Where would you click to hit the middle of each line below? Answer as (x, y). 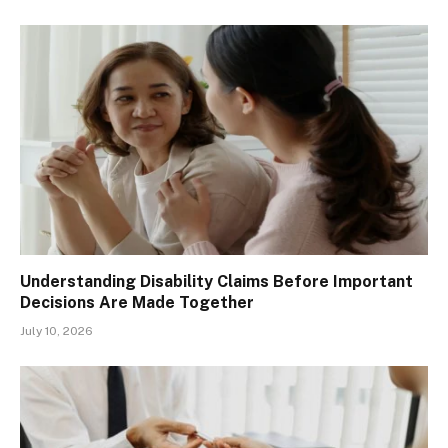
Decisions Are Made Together (137, 302)
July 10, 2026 (56, 330)
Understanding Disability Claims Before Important (216, 281)
